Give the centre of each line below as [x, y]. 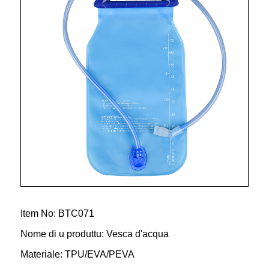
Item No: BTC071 [57, 214]
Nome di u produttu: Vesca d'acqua [95, 234]
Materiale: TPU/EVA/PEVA [77, 255]
